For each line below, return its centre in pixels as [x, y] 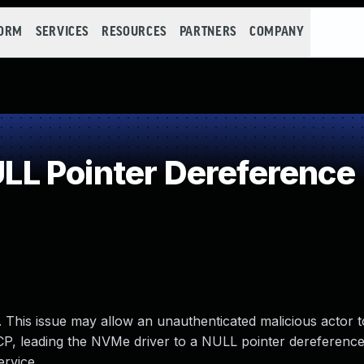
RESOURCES [134, 32]
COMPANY [277, 32]
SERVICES [62, 32]
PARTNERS [208, 32]
